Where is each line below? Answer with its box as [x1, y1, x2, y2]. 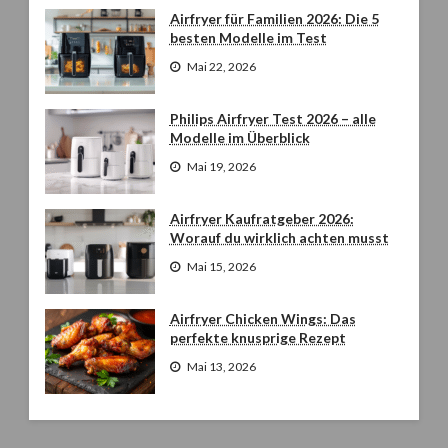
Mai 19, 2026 [186, 158, 256, 174]
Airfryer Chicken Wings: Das [169, 310, 356, 327]
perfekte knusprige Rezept [169, 329, 346, 346]
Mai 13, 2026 [186, 358, 256, 374]
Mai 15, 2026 [186, 258, 256, 274]
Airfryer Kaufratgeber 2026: [169, 210, 354, 227]
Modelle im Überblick [169, 129, 310, 146]
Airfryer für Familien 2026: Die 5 [169, 10, 379, 27]
